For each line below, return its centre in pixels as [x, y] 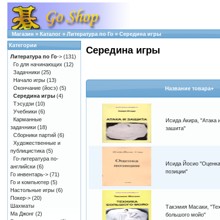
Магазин [23, 34]
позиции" [177, 172]
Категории [23, 45]
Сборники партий [35, 135]
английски [23, 166]
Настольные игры [32, 190]
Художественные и [37, 143]
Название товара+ [189, 89]
